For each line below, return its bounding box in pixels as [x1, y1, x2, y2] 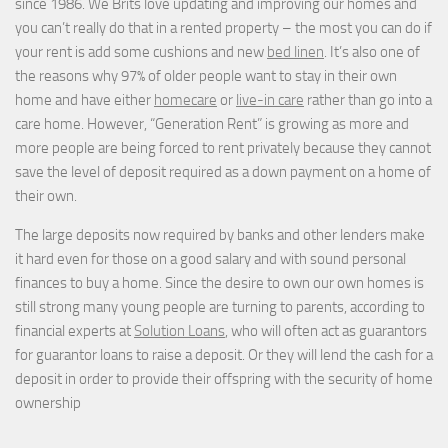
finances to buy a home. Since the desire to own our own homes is [15, 273, 424, 292]
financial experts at [15, 321, 134, 340]
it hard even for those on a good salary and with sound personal [15, 249, 406, 268]
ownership [15, 393, 81, 412]
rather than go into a [304, 90, 432, 109]
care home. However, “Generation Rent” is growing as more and [15, 114, 409, 133]
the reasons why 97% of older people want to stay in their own [15, 66, 397, 85]
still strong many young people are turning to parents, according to [15, 297, 425, 316]
